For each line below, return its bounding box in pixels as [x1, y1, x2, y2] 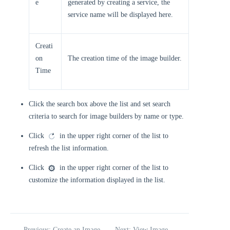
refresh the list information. [29, 144, 109, 152]
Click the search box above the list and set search [29, 100, 170, 108]
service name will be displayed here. [68, 11, 173, 18]
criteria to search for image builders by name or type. [29, 112, 184, 120]
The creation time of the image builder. [68, 54, 182, 62]
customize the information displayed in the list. [29, 176, 165, 184]
